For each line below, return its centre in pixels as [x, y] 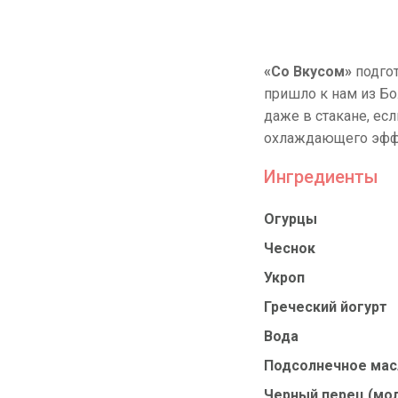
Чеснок [290, 248]
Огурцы [291, 219]
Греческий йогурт [326, 307]
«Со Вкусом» [308, 72]
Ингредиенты [321, 177]
